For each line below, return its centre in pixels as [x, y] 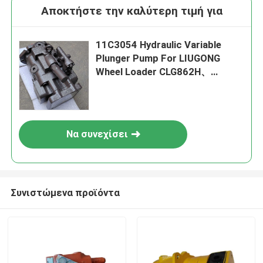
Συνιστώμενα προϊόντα [65, 192]
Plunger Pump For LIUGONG [158, 58]
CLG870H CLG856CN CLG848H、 [169, 85]
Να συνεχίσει [97, 134]
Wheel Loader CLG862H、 [154, 72]
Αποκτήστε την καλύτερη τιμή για [131, 11]
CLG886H [117, 99]
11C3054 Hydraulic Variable [159, 45]
